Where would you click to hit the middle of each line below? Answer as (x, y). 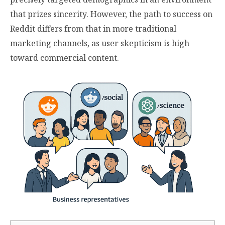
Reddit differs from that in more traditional (93, 29)
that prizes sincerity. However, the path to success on (111, 14)
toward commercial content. (65, 58)
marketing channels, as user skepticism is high (100, 43)
